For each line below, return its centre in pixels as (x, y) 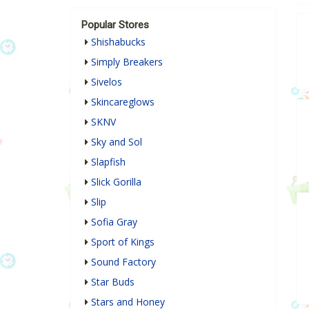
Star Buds (113, 282)
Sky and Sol (117, 142)
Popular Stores (115, 25)
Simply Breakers (127, 62)
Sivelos (107, 82)
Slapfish (108, 162)
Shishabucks (118, 42)
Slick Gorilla (116, 182)
